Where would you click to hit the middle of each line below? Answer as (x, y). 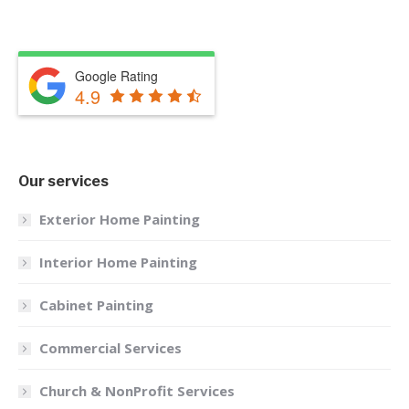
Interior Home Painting (118, 262)
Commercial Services (110, 348)
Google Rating (116, 75)
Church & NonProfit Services (137, 391)
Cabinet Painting (96, 305)
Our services (63, 182)
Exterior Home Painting (120, 220)
